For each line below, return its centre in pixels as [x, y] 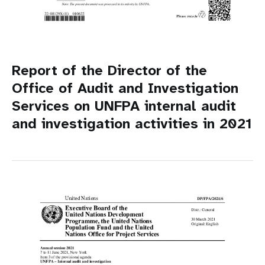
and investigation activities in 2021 [132, 123]
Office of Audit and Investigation [125, 88]
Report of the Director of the [109, 70]
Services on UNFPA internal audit [124, 106]
